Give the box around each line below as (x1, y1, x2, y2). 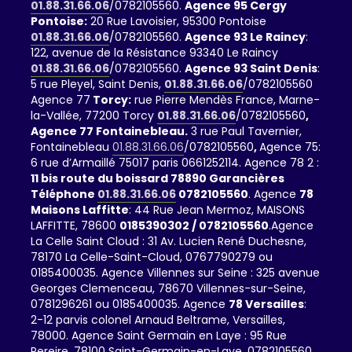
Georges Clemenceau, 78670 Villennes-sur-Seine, (31, 280, 306, 296)
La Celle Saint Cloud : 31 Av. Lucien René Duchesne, (31, 233, 306, 249)
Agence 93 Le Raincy (185, 29, 306, 45)
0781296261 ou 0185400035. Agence (31, 296, 229, 312)
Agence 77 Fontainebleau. (31, 123, 188, 139)
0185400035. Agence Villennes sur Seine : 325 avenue (31, 265, 320, 280)
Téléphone (31, 186, 97, 202)
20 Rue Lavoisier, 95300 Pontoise (87, 13, 266, 29)
